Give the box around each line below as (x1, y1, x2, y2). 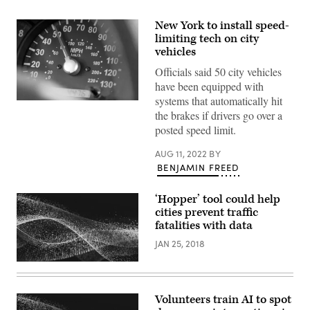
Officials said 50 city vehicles (155, 64, 282, 79)
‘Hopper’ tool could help (155, 192, 280, 207)
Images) (16, 108, 50, 121)
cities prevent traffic (155, 205, 258, 220)
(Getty (16, 98, 42, 111)
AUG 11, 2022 (155, 147, 209, 160)
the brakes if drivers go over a (155, 108, 282, 122)
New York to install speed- (155, 18, 289, 33)
